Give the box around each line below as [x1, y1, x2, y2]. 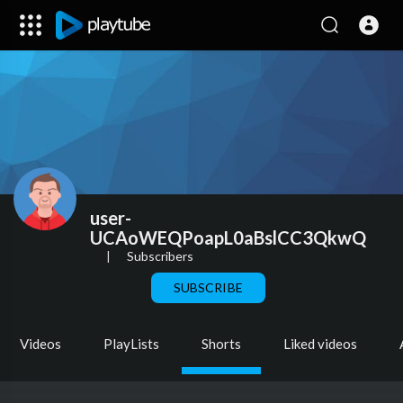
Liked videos [283, 336, 357, 352]
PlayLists [103, 336, 159, 352]
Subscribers [127, 248, 193, 264]
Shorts [201, 336, 241, 352]
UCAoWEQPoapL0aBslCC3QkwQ [90, 227, 366, 248]
